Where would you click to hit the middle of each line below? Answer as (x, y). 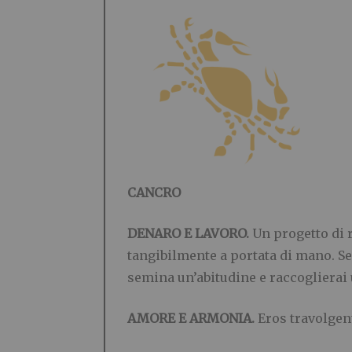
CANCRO (154, 192)
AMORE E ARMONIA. (192, 318)
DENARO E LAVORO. (188, 233)
